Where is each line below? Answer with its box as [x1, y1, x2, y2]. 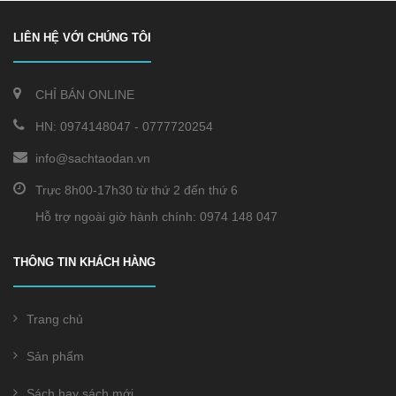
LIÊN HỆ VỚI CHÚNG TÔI [13, 31, 151, 44]
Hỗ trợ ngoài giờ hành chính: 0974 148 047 [35, 209, 278, 224]
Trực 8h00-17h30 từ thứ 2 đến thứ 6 [35, 183, 238, 197]
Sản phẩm [27, 349, 84, 363]
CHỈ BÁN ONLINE [35, 88, 134, 102]
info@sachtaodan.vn [35, 151, 150, 165]
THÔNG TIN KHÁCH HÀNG [13, 255, 156, 269]
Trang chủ [27, 312, 83, 326]
